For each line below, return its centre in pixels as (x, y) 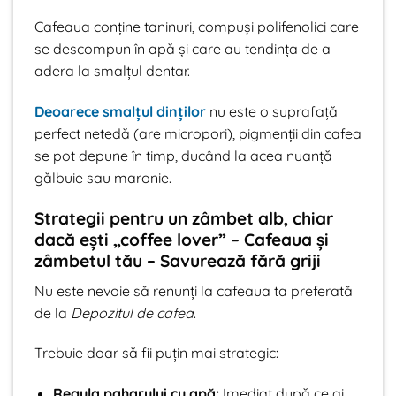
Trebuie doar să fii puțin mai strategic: (156, 353)
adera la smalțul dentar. (112, 71)
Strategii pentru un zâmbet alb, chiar (184, 218)
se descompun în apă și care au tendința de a (183, 49)
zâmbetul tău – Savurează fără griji (178, 261)
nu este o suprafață (272, 112)
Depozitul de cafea (132, 312)
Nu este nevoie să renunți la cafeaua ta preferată (194, 290)
